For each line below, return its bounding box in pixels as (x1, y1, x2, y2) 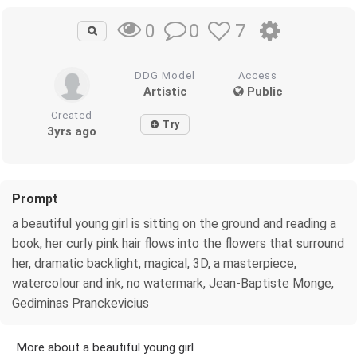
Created (51, 108, 93, 121)
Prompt (12, 190, 58, 206)
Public (243, 84, 283, 99)
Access (238, 69, 278, 81)
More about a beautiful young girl (16, 339, 194, 355)
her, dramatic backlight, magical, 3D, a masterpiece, (12, 255, 296, 271)
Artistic (143, 84, 187, 99)
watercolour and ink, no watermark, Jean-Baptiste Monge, (12, 275, 334, 291)
